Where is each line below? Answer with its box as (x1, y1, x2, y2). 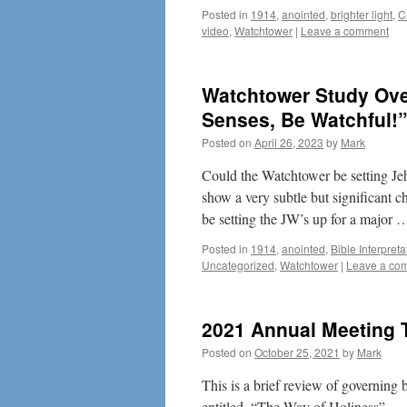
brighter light (331, 6, 392, 22)
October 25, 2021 (254, 344, 340, 360)
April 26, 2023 (254, 134, 323, 150)
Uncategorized (202, 257, 274, 273)
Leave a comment (301, 23, 389, 38)
